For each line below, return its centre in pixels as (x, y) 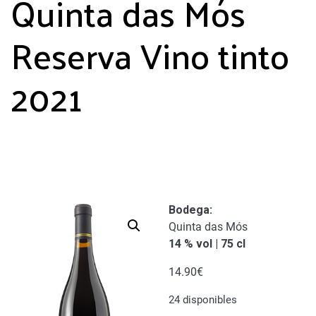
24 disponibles (203, 300)
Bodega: (190, 210)
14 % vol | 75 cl (207, 244)
